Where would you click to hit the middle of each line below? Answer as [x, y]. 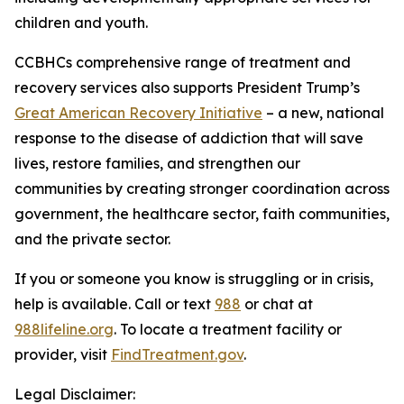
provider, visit [63, 354]
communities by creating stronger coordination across [202, 188]
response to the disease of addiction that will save [189, 138]
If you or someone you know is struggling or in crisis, [194, 279]
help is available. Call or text [115, 304]
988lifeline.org [64, 329]
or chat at [277, 304]
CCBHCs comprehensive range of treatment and [183, 62]
